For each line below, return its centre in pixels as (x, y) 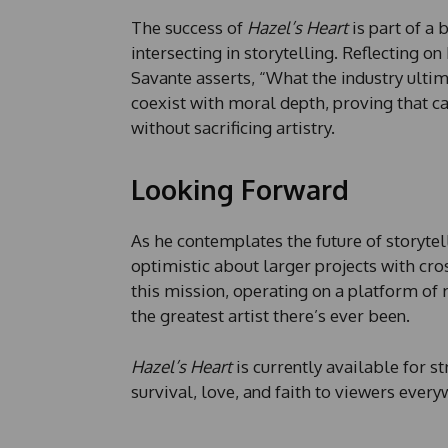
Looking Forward (239, 189)
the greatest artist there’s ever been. (270, 316)
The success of (188, 28)
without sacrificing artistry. (232, 128)
